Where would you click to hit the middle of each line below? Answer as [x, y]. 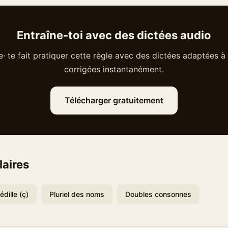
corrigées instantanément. [114, 69]
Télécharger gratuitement [114, 100]
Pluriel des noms [77, 194]
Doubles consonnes [158, 194]
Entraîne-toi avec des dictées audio [114, 35]
